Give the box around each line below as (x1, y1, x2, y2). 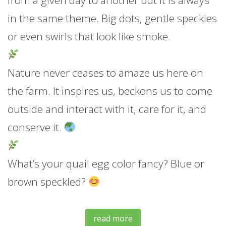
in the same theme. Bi (8, 11, 110, 26)
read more (93, 213, 133, 224)
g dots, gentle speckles (110, 11, 217, 26)
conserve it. (8, 120, 64, 135)
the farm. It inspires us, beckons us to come (8, 84, 212, 98)
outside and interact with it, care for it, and (8, 102, 206, 117)
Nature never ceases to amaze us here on (8, 66, 203, 80)
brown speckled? (8, 175, 88, 189)
